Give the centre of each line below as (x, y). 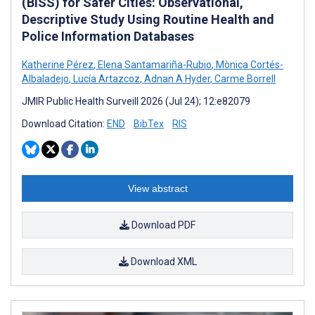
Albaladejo (45, 78)
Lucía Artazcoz (105, 78)
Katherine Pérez (58, 64)
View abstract (157, 188)
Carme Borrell (244, 78)
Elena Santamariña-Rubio (154, 64)
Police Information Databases (108, 36)
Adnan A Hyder (176, 78)
